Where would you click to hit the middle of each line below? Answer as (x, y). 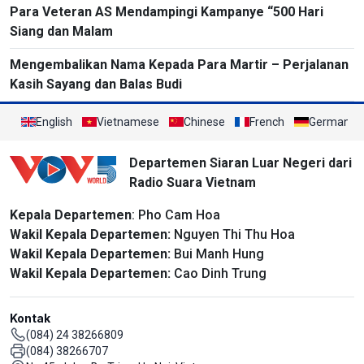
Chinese (204, 121)
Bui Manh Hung (217, 253)
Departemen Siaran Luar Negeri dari (240, 162)
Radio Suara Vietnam (192, 182)
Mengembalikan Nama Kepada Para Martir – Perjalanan (179, 64)
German (329, 121)
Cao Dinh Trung (219, 273)
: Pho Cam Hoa (176, 214)
